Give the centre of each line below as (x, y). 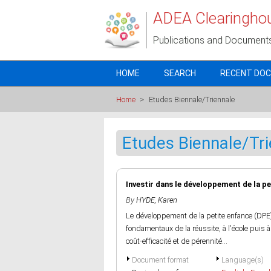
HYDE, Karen (157, 200)
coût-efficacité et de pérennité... (177, 241)
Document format (160, 260)
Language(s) (243, 260)
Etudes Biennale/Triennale (192, 100)
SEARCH (180, 73)
